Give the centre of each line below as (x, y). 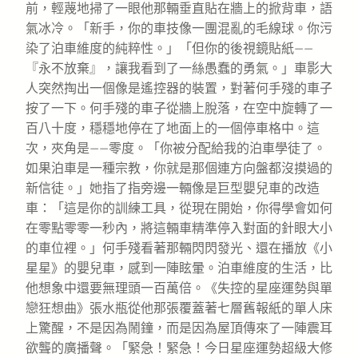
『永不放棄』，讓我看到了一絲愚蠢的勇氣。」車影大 (179, 68)
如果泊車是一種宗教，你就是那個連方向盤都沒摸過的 (179, 168)
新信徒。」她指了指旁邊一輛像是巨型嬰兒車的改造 (173, 188)
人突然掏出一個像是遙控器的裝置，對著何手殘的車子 (179, 88)
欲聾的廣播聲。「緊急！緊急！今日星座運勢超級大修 (179, 348)
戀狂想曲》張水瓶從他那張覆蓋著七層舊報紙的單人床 (179, 308)
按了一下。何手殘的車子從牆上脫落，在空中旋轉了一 (179, 108)
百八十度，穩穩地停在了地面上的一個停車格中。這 (173, 128)
